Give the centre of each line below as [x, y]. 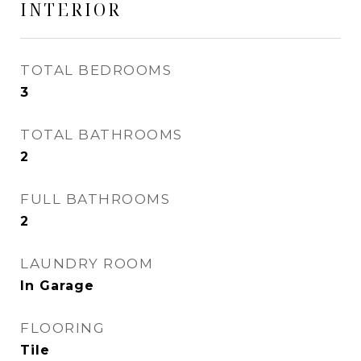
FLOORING [62, 328]
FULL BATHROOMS [95, 199]
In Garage [57, 286]
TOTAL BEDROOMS [96, 70]
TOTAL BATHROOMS [102, 135]
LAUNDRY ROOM [87, 263]
